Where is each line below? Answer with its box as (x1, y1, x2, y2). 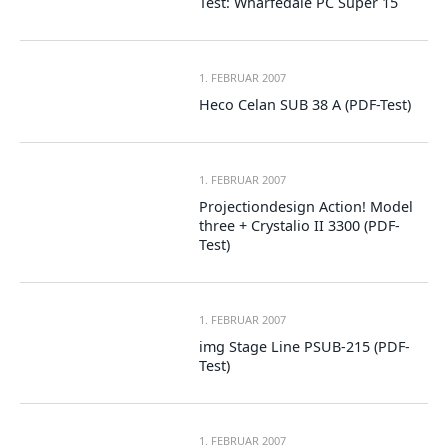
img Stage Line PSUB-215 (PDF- (199, 337, 411, 356)
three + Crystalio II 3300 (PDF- (199, 216, 401, 235)
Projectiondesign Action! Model (199, 197, 414, 216)
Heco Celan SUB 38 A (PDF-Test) (199, 95, 412, 114)
